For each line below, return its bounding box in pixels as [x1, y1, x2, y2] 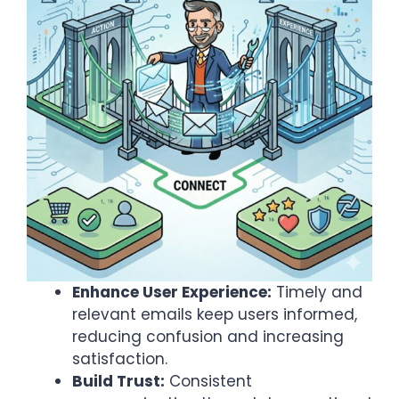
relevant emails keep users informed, [72, 304, 357, 326]
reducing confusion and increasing [72, 326, 344, 348]
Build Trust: [72, 370, 165, 393]
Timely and [272, 281, 362, 304]
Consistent [165, 370, 252, 393]
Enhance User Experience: [72, 281, 272, 304]
